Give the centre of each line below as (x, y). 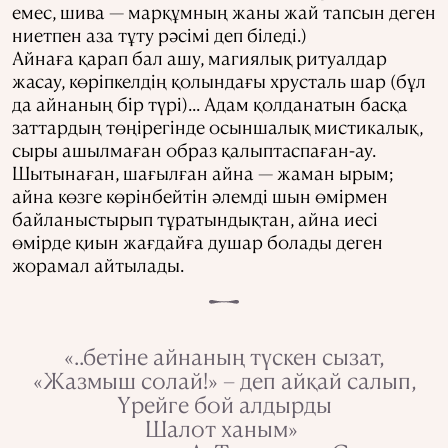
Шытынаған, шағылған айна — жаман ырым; (202, 173)
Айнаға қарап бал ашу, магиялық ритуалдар (199, 58)
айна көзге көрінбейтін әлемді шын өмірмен (200, 196)
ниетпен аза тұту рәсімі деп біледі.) (159, 35)
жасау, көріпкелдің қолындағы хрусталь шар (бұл (219, 81)
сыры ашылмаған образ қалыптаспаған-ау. (194, 150)
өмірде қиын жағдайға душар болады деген (197, 242)
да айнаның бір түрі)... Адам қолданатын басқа (210, 104)
